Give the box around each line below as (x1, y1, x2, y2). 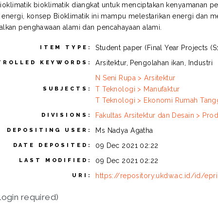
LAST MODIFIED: (19, 157, 92, 163)
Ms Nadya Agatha (95, 126, 153, 134)
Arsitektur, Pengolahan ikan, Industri (95, 58, 213, 67)
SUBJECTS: (42, 85, 92, 92)
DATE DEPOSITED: (13, 142, 92, 148)
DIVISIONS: (41, 111, 92, 118)
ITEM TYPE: (39, 44, 92, 51)
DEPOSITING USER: (6, 127, 92, 133)
